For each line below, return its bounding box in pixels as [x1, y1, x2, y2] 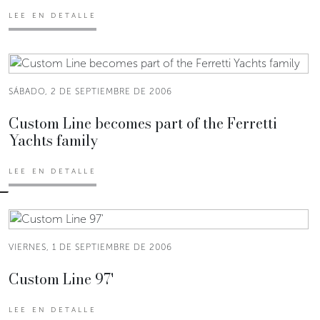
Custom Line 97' [9, 267, 114, 290]
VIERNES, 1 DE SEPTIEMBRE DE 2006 [9, 241, 172, 252]
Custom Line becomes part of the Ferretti [9, 111, 277, 134]
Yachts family [9, 129, 98, 151]
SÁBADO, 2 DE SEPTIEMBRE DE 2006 [9, 86, 172, 96]
